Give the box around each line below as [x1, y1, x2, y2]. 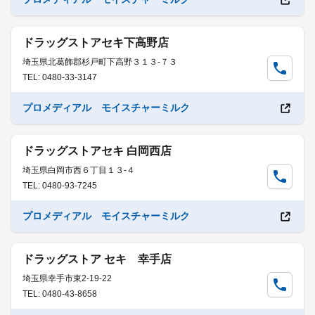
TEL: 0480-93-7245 [22, 181, 97, 191]
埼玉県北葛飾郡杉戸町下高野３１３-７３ [22, 57, 177, 67]
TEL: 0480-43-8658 [22, 289, 97, 299]
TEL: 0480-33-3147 [22, 72, 97, 82]
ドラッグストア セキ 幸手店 [22, 253, 172, 265]
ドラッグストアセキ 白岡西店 [22, 145, 172, 157]
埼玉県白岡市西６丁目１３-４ [22, 165, 135, 175]
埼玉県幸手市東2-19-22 [22, 274, 112, 283]
